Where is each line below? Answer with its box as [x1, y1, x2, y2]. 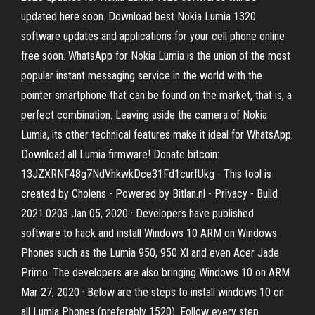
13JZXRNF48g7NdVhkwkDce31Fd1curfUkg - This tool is [21, 167, 271, 181]
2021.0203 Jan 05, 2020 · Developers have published [21, 207, 254, 220]
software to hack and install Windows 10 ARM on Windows [21, 226, 277, 240]
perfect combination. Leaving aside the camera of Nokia [21, 108, 267, 122]
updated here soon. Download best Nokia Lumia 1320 [21, 10, 256, 23]
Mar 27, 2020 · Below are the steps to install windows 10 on [21, 285, 284, 299]
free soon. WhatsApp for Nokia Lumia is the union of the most [21, 49, 290, 63]
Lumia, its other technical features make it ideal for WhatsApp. [21, 128, 293, 141]
